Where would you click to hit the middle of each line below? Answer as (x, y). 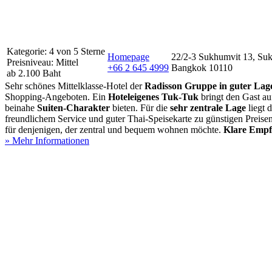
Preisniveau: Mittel (42, 62)
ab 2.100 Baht (34, 73)
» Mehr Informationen (47, 140)
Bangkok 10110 (202, 67)
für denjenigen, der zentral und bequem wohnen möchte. (113, 129)
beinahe (21, 107)
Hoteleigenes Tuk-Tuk (153, 97)
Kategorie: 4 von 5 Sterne (56, 51)
